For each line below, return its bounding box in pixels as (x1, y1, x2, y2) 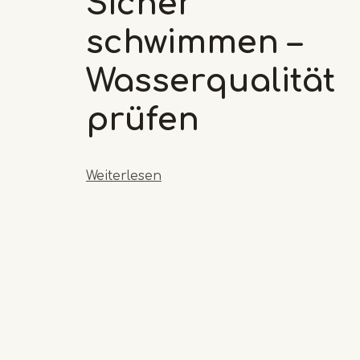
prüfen (86, 101, 199, 137)
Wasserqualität (86, 63, 335, 99)
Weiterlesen (86, 168, 162, 183)
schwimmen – (86, 24, 301, 60)
